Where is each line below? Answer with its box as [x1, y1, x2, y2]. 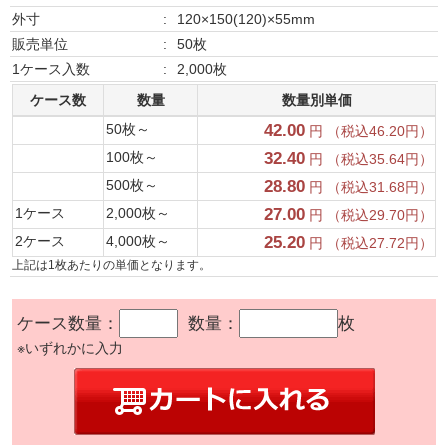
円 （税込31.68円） [305, 179, 433, 196]
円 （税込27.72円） [305, 235, 433, 252]
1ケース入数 [12, 61, 90, 78]
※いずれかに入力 [17, 340, 123, 357]
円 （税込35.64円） [305, 151, 433, 168]
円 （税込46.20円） [305, 123, 433, 140]
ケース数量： [17, 314, 119, 334]
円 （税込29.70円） [305, 207, 433, 224]
